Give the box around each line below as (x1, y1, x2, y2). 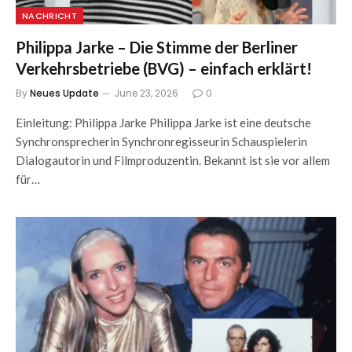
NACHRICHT (22, 9, 77, 22)
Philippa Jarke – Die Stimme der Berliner (16, 37, 298, 57)
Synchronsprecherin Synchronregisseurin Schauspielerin (16, 134, 307, 148)
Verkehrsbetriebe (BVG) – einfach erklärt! (16, 58, 312, 78)
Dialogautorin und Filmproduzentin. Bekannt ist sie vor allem (16, 152, 330, 167)
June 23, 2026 (114, 86, 178, 100)
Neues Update (30, 86, 99, 100)
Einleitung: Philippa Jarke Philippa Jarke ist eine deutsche (16, 115, 311, 130)
